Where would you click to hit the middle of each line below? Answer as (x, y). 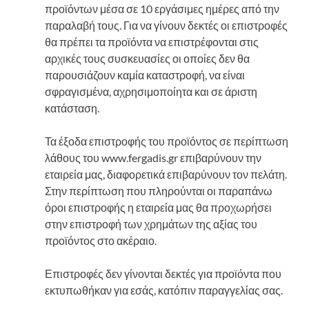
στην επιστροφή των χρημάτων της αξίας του (151, 223)
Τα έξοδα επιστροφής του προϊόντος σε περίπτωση (167, 141)
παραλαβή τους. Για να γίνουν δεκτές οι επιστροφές (166, 25)
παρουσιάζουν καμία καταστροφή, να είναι (145, 74)
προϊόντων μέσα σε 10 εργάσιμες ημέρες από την (162, 8)
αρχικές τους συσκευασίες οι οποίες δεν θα (147, 58)
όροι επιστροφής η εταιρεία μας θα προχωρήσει (158, 207)
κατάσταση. (72, 108)
